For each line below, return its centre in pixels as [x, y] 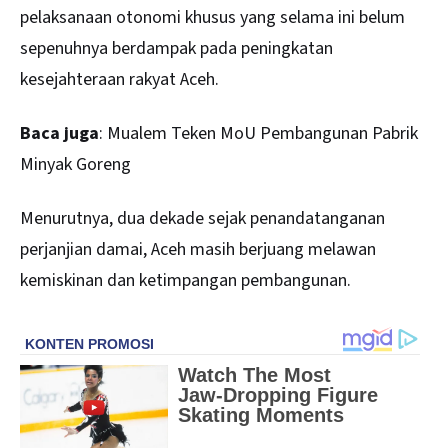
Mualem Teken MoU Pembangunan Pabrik [262, 133]
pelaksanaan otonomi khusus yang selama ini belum [212, 17]
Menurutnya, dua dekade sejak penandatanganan [202, 219]
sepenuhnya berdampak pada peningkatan [176, 48]
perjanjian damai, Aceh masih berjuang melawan [198, 250]
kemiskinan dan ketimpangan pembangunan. [185, 281]
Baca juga [59, 133]
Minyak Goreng [75, 164]
